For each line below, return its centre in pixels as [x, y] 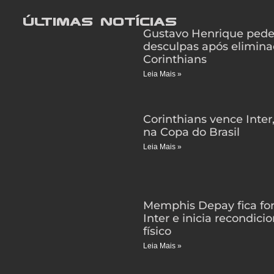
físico [157, 231]
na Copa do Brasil [191, 132]
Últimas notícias [101, 21]
